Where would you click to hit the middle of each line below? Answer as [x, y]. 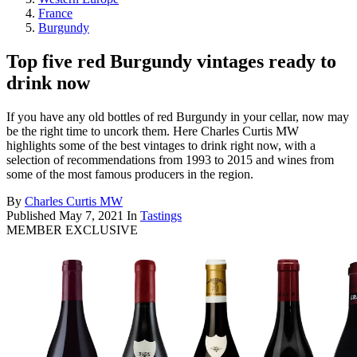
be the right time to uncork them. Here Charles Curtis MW [153, 131]
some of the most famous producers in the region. [130, 174]
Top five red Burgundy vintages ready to [171, 61]
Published [33, 215]
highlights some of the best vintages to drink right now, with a [161, 145]
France [55, 13]
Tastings [161, 215]
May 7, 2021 [91, 215]
